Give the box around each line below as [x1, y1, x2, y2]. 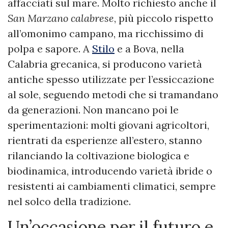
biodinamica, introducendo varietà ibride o [8, 164, 212, 177]
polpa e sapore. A [8, 42, 92, 55]
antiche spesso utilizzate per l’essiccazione [8, 73, 214, 85]
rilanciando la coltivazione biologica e [8, 149, 189, 162]
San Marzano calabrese [8, 12, 114, 24]
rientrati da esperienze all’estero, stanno [8, 134, 202, 147]
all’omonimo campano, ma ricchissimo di [8, 27, 204, 40]
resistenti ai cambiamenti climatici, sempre [8, 180, 216, 192]
